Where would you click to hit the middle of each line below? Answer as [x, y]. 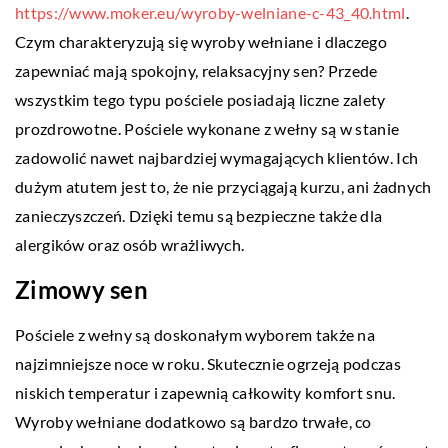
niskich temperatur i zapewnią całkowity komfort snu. [205, 393]
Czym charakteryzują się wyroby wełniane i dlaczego [201, 42]
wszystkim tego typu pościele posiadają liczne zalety [200, 100]
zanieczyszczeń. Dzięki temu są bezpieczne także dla [199, 216]
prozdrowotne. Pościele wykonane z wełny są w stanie [207, 129]
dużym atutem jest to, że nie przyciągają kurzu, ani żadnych [223, 187]
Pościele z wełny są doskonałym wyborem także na [195, 335]
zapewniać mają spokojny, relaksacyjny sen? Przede [196, 71]
